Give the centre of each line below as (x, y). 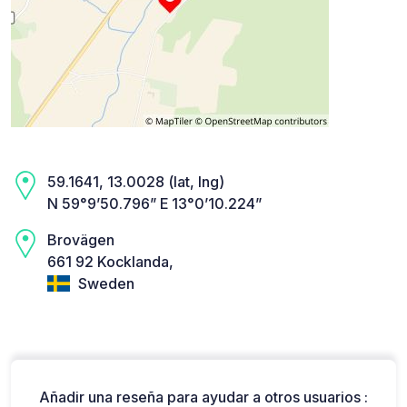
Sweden (104, 283)
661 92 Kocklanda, (110, 261)
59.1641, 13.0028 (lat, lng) (136, 181)
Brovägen (81, 239)
